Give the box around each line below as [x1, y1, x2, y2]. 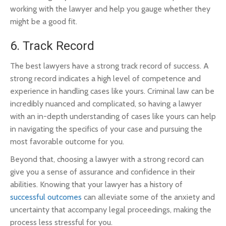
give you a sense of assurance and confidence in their [10, 167, 195, 177]
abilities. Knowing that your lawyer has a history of [10, 180, 183, 189]
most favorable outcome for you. [10, 137, 124, 146]
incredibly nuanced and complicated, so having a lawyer [10, 99, 202, 108]
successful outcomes [10, 192, 82, 202]
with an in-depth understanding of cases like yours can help [10, 111, 216, 121]
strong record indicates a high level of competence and [10, 74, 201, 83]
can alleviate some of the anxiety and [82, 192, 215, 202]
